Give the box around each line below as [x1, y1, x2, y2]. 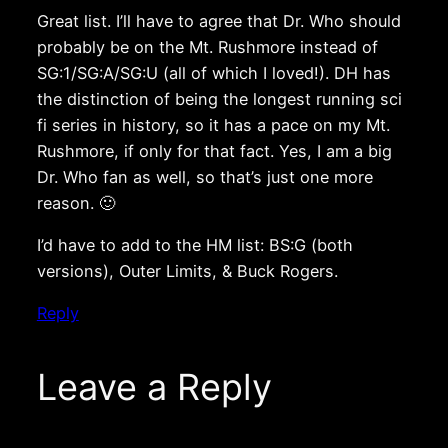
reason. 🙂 [36, 192, 115, 213]
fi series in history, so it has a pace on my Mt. [36, 114, 390, 135]
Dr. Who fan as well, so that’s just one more [36, 166, 373, 187]
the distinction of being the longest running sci [36, 88, 402, 109]
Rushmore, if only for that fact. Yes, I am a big [36, 140, 392, 161]
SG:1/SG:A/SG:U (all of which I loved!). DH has [36, 62, 391, 83]
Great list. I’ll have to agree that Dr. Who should [36, 10, 401, 31]
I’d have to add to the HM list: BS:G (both [36, 235, 353, 256]
